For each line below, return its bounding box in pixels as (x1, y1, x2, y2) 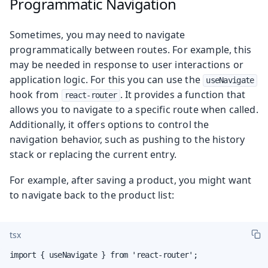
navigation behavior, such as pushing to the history (10, 132, 245, 146)
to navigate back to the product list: (10, 188, 174, 202)
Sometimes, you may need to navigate (10, 28, 185, 41)
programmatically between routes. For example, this (10, 42, 252, 56)
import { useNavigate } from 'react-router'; (10, 249, 197, 260)
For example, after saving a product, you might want (10, 173, 252, 187)
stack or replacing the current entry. (10, 147, 176, 161)
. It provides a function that (120, 87, 246, 101)
